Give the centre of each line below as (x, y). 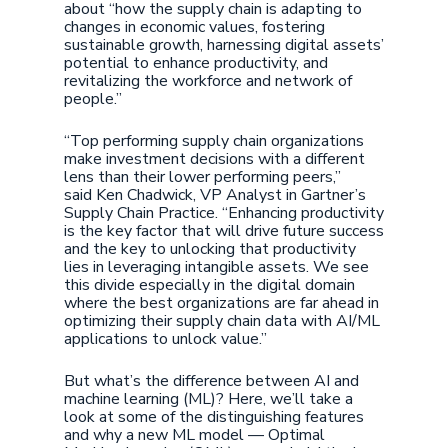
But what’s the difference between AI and (211, 381)
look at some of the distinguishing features (214, 417)
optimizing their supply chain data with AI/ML (222, 321)
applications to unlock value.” (165, 339)
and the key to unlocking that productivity (210, 249)
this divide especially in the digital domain (209, 285)
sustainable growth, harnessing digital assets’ (224, 45)
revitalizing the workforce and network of (208, 81)
